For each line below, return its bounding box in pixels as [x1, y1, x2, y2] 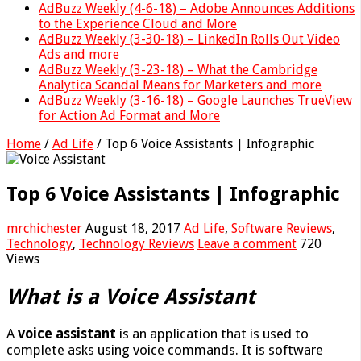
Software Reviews [231, 221, 332, 237]
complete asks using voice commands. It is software [6, 341, 323, 358]
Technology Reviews [79, 236, 194, 252]
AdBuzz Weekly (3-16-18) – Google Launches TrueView [39, 92, 352, 108]
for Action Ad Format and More [39, 107, 220, 123]
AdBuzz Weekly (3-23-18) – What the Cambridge [39, 61, 317, 77]
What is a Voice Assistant [6, 284, 255, 309]
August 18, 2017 [85, 221, 180, 237]
